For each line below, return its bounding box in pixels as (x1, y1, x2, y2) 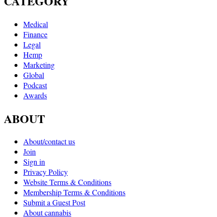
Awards (23, 90, 47, 100)
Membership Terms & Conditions (23, 187, 125, 198)
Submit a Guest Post (23, 197, 85, 208)
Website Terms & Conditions (23, 177, 111, 187)
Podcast (23, 79, 47, 90)
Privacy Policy (23, 167, 68, 177)
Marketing (23, 59, 55, 70)
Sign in (23, 156, 45, 167)
